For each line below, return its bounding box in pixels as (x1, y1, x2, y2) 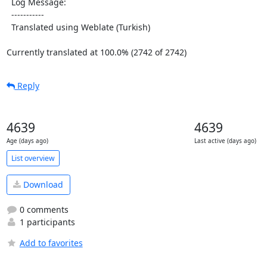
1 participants (17, 216, 75, 228)
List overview (11, 153, 55, 163)
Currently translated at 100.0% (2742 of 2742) (6, 46, 187, 58)
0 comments (17, 203, 69, 215)
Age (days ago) (6, 137, 48, 145)
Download (21, 179, 63, 191)
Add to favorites (19, 237, 83, 249)
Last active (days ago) (194, 137, 256, 145)
